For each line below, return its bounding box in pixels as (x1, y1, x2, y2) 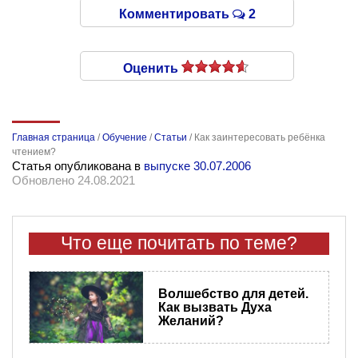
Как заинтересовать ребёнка (194, 132, 325, 144)
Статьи (154, 132, 187, 144)
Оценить (123, 62, 181, 76)
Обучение (102, 132, 147, 144)
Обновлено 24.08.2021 (12, 173, 135, 188)
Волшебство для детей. (157, 287, 308, 301)
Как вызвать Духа (157, 300, 272, 315)
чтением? (12, 146, 56, 158)
